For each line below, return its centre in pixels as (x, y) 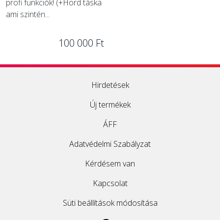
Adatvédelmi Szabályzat (110, 144)
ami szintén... (28, 14)
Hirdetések (110, 85)
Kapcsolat (110, 183)
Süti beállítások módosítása (110, 203)
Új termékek (110, 105)
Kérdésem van (110, 164)
